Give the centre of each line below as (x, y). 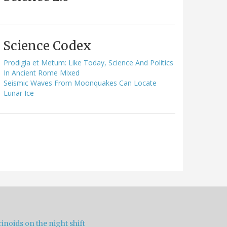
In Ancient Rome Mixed (42, 72)
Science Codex (47, 46)
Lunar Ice (19, 93)
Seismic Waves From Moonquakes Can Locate (80, 83)
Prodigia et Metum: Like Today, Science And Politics (88, 62)
